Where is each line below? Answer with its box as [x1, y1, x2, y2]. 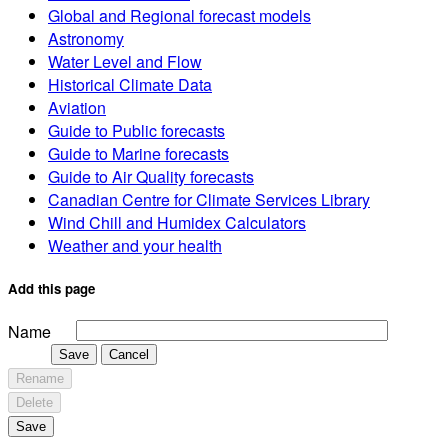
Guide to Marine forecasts [48, 142, 229, 166]
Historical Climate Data [48, 73, 212, 97]
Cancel [109, 347, 149, 363]
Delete [16, 395, 53, 411]
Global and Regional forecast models [48, 4, 311, 28]
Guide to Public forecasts [48, 119, 225, 143]
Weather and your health [48, 234, 222, 258]
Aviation [48, 96, 106, 120]
